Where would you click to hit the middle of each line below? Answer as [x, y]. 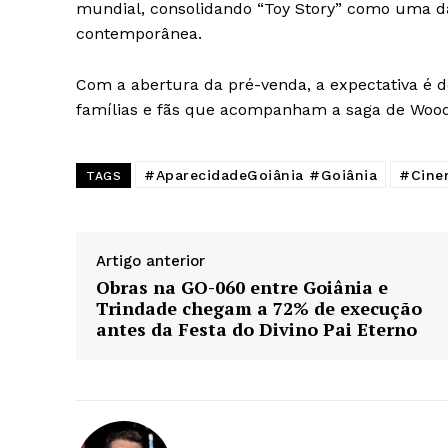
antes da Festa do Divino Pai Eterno [256, 329]
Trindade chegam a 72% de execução [259, 308]
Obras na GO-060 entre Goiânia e [242, 287]
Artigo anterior [150, 261]
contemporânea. [139, 34]
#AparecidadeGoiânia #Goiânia [260, 175]
